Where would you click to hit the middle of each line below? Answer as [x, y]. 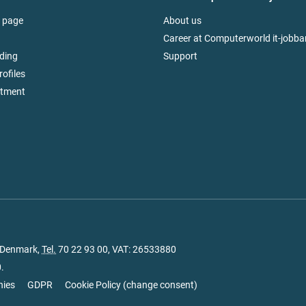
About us [182, 21]
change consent [160, 284]
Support [180, 56]
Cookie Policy [93, 284]
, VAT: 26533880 [142, 249]
